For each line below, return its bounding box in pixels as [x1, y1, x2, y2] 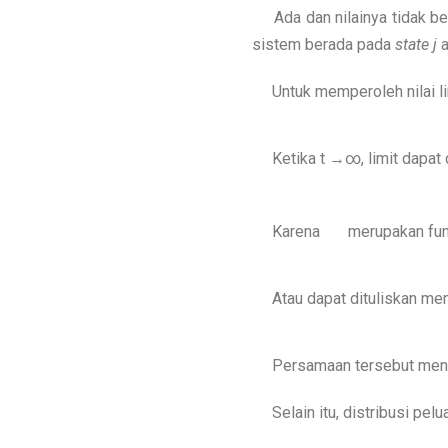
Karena [252, 222, 324, 241]
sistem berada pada [252, 35, 395, 54]
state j [395, 35, 437, 54]
